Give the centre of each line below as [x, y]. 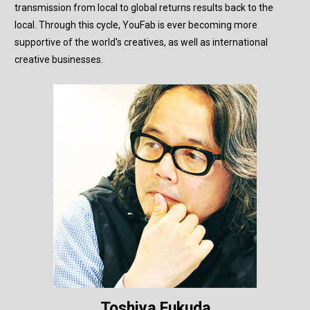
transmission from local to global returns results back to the [144, 8]
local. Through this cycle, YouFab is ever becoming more [136, 25]
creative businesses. [59, 60]
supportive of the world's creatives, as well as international [141, 43]
